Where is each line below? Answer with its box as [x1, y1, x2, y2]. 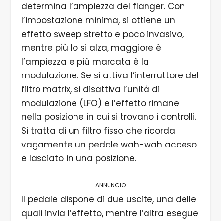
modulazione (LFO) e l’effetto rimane [21, 97, 179, 110]
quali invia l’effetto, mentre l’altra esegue [21, 207, 198, 220]
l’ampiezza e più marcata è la [21, 56, 149, 68]
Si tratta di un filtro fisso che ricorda [21, 125, 175, 137]
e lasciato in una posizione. [21, 152, 136, 165]
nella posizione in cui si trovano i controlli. [21, 111, 196, 123]
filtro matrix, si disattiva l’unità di [21, 83, 160, 96]
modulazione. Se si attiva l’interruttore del [21, 70, 199, 82]
